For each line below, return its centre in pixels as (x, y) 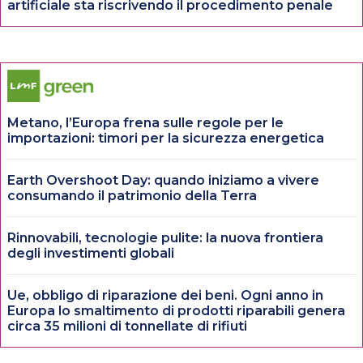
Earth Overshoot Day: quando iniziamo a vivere (163, 180)
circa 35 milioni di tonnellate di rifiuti (127, 326)
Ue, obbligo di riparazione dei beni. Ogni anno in (165, 295)
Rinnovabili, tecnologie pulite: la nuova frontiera (165, 237)
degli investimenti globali (91, 253)
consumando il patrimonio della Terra (132, 195)
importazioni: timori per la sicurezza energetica (166, 138)
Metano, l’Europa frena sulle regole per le (145, 122)
